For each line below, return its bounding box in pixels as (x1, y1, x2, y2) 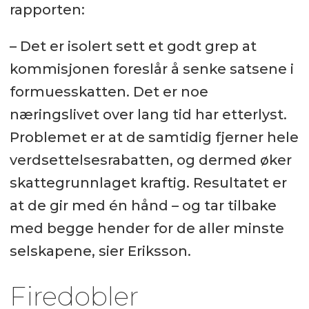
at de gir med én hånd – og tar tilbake (9, 197, 277, 214)
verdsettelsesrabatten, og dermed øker (9, 151, 292, 168)
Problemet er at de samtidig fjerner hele (9, 128, 299, 146)
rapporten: (9, 1, 85, 19)
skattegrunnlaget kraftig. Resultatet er (9, 174, 287, 191)
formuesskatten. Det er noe (9, 83, 208, 100)
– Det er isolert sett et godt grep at (9, 37, 257, 54)
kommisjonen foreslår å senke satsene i (9, 60, 294, 77)
